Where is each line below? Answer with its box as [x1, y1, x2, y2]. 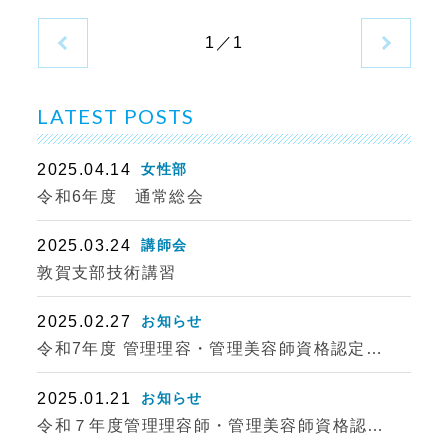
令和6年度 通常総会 [37, 187, 205, 205]
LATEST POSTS [37, 104, 195, 129]
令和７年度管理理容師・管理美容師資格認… [37, 416, 385, 434]
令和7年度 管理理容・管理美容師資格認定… [37, 340, 383, 358]
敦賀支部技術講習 [37, 264, 177, 282]
